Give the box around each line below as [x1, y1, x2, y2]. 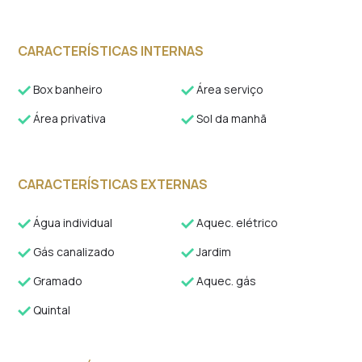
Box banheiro [31, 82, 103, 97]
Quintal [31, 302, 71, 318]
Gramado [31, 273, 83, 288]
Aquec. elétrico [194, 215, 278, 230]
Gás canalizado [31, 244, 116, 259]
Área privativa [31, 111, 107, 126]
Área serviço [194, 82, 263, 97]
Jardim [194, 244, 231, 259]
